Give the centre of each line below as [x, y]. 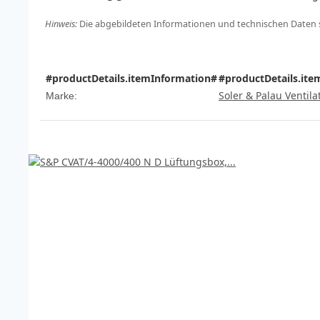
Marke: [61, 96]
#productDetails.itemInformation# [131, 79]
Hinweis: [61, 24]
